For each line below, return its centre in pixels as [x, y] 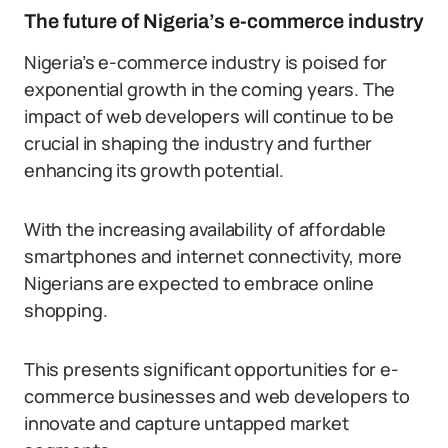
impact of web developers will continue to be [209, 116]
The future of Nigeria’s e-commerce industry [224, 21]
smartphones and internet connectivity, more [213, 256]
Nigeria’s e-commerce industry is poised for [206, 62]
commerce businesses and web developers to [217, 396]
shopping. [66, 310]
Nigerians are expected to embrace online [199, 283]
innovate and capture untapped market [186, 423]
